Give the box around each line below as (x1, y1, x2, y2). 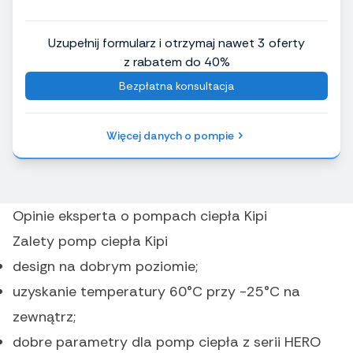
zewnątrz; (13, 307, 76, 327)
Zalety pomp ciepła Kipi (13, 232, 168, 251)
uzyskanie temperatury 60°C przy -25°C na (13, 282, 300, 302)
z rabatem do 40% (123, 54, 230, 71)
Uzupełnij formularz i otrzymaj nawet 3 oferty (48, 35, 305, 52)
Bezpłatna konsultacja (119, 79, 234, 94)
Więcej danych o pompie (106, 128, 234, 143)
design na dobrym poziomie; (13, 257, 198, 277)
